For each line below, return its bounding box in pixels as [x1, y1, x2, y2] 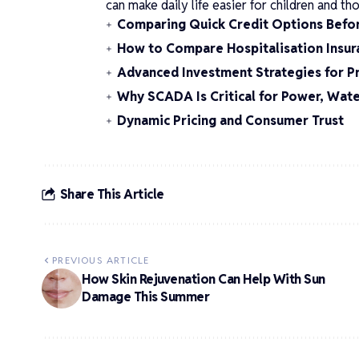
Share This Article [59, 186, 164, 204]
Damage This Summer [82, 288, 209, 305]
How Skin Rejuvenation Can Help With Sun [82, 270, 325, 288]
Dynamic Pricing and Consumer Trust [117, 111, 344, 129]
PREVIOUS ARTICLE [52, 253, 150, 266]
